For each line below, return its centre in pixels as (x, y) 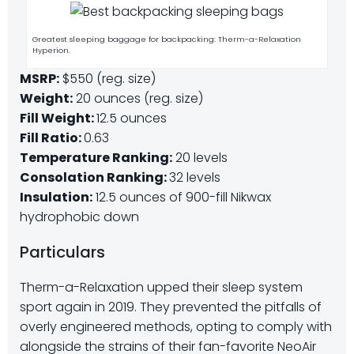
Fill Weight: (58, 119)
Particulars (62, 252)
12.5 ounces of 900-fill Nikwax (182, 198)
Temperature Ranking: (96, 158)
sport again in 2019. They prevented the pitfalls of (171, 307)
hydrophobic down (79, 217)
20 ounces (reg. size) (138, 99)
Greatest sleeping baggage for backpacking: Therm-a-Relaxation (166, 40)
